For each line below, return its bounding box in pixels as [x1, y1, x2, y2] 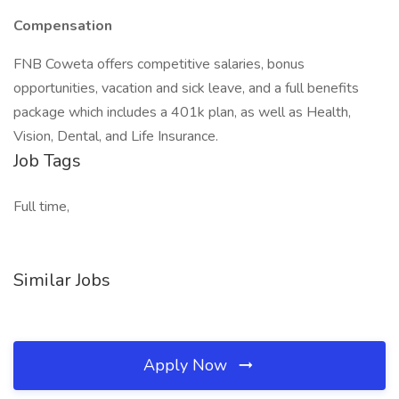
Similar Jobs [13, 268, 110, 292]
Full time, [13, 197, 69, 216]
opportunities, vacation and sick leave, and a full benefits [13, 78, 359, 98]
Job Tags [13, 149, 81, 173]
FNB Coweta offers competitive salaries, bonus [13, 54, 305, 74]
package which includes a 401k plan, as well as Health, [13, 102, 351, 122]
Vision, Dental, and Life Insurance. [13, 126, 218, 146]
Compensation [13, 16, 112, 36]
